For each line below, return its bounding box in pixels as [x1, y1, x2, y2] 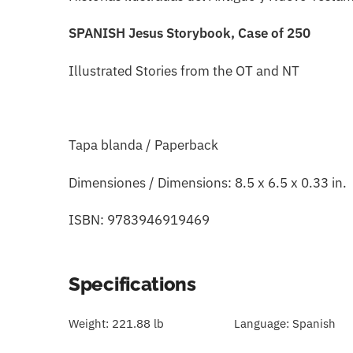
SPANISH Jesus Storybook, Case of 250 [69, 24, 310, 43]
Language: [233, 316, 289, 332]
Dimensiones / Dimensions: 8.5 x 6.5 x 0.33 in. [69, 173, 347, 191]
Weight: [69, 316, 109, 332]
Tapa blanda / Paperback [69, 136, 218, 154]
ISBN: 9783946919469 [69, 211, 210, 229]
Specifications [69, 273, 196, 296]
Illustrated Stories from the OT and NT [69, 61, 299, 80]
